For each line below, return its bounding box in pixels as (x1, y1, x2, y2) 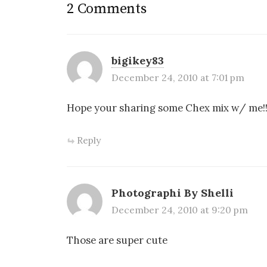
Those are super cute (67, 234, 167, 247)
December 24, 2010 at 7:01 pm (111, 72, 244, 83)
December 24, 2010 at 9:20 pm (111, 204, 248, 216)
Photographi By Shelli (111, 186, 234, 200)
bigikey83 (111, 54, 164, 67)
